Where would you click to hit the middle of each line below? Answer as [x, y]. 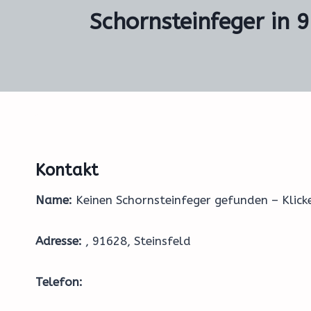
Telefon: [59, 282]
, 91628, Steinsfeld [136, 241]
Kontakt [67, 170]
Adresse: [59, 241]
